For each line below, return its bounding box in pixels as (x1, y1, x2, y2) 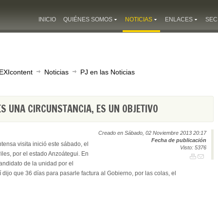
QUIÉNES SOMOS (63, 16, 112, 23)
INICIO (38, 16, 56, 23)
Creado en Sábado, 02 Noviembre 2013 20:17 (98, 130, 206, 136)
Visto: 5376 (180, 145, 206, 150)
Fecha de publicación (151, 137, 206, 143)
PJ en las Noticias (80, 68, 135, 76)
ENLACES (165, 16, 193, 23)
